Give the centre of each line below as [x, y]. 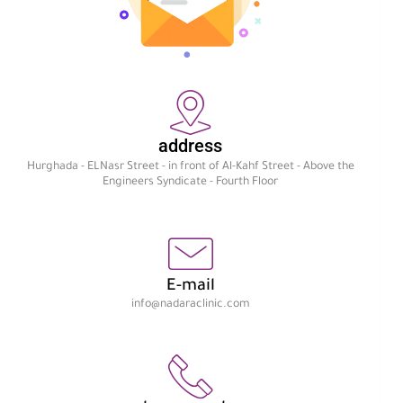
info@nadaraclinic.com [190, 305]
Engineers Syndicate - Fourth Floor [191, 183]
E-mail [190, 287]
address [191, 146]
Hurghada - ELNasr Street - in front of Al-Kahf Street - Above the [190, 168]
